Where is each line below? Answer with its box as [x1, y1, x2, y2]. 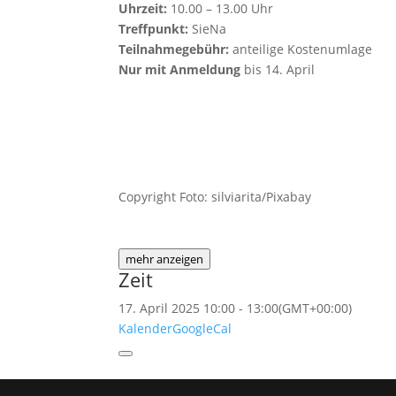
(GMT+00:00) [278, 300, 353, 316]
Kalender [118, 320, 173, 337]
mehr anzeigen [126, 251, 204, 267]
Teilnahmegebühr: [118, 41, 230, 57]
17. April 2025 [118, 300, 201, 316]
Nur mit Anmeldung [118, 61, 241, 78]
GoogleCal [172, 320, 232, 337]
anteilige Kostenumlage [229, 41, 373, 57]
